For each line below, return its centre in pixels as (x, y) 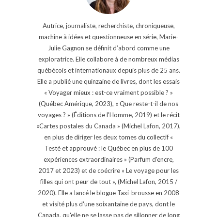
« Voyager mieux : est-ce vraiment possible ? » (108, 92)
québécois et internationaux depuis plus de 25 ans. (108, 70)
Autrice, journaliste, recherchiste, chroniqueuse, (108, 25)
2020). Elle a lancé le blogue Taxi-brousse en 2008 (108, 193)
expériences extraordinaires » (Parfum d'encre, (108, 159)
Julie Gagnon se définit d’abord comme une (108, 48)
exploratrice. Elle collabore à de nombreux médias (108, 59)
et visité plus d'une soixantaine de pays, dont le (108, 204)
